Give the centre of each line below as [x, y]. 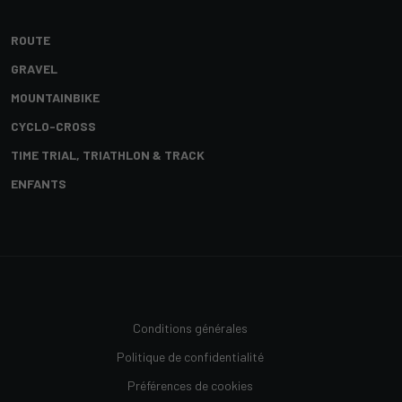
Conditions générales [190, 328]
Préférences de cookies [190, 385]
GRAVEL [34, 69]
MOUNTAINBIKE [55, 97]
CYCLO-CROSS [53, 126]
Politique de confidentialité [190, 357]
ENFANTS [39, 184]
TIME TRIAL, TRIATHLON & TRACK [108, 155]
